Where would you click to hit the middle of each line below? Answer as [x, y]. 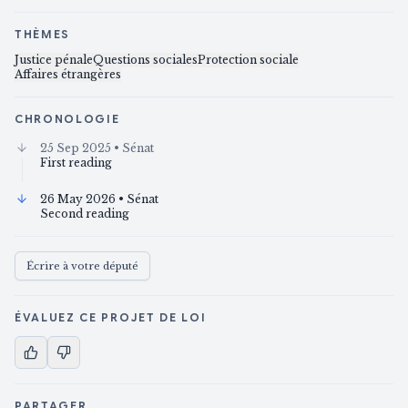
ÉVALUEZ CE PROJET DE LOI [111, 318]
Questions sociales [145, 60]
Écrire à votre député [82, 266]
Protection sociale [248, 60]
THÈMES [43, 35]
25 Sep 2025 [76, 148]
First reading [76, 163]
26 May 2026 [78, 199]
